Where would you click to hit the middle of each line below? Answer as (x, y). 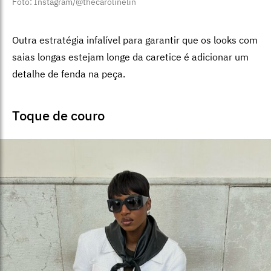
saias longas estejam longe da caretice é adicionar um (130, 57)
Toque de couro (58, 115)
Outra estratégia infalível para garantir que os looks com (135, 40)
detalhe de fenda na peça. (69, 73)
